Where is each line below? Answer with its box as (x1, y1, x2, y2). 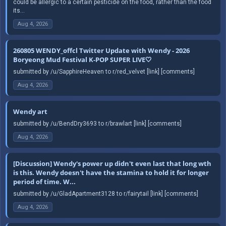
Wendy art (13, 106, 47, 116)
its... (13, 7, 25, 14)
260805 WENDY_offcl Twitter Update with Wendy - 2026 (13, 45, 190, 55)
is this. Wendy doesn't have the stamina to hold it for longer (13, 167, 209, 177)
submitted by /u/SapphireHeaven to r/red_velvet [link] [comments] (13, 68, 195, 75)
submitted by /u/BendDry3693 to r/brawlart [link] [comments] (13, 120, 182, 127)
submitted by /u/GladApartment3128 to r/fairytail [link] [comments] (13, 190, 198, 197)
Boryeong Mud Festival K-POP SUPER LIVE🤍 (13, 54, 152, 64)
